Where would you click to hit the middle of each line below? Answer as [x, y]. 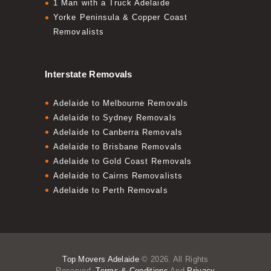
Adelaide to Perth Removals [111, 190]
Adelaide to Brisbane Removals [118, 146]
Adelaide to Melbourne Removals [121, 103]
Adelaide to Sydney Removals [115, 117]
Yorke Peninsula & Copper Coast [120, 17]
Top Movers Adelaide [101, 260]
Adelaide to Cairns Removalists [118, 175]
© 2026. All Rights [174, 260]
